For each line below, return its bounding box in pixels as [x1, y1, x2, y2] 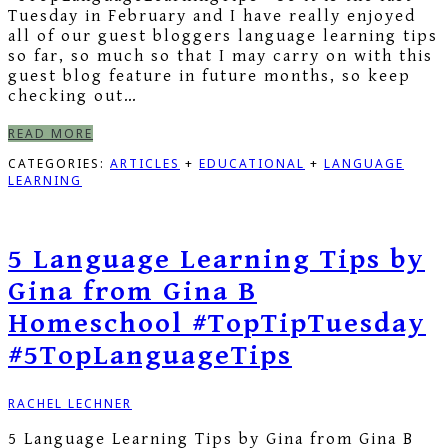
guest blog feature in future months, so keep [8, 65, 411, 86]
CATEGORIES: [8, 154, 110, 172]
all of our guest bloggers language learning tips [8, 25, 438, 46]
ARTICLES [110, 154, 180, 172]
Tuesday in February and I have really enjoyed [8, 5, 416, 26]
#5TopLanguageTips [8, 340, 292, 373]
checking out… [8, 85, 138, 106]
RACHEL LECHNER [8, 395, 132, 413]
